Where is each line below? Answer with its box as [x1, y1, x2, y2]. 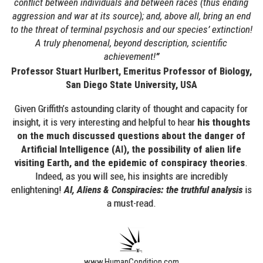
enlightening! [11, 184, 64, 195]
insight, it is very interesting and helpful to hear [12, 116, 198, 128]
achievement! [103, 50, 156, 62]
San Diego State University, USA [65, 79, 197, 90]
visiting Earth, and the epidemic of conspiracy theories [15, 157, 245, 168]
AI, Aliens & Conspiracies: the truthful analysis [63, 184, 242, 195]
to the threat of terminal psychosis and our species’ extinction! [10, 23, 252, 35]
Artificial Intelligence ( [21, 143, 116, 155]
